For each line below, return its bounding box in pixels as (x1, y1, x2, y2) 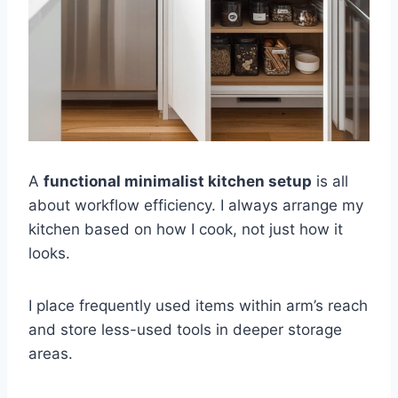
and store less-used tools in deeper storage (28, 320, 342, 338)
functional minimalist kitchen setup (44, 171, 312, 190)
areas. (28, 344, 73, 362)
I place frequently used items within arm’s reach (28, 296, 368, 314)
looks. (28, 243, 70, 262)
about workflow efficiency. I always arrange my (28, 195, 363, 214)
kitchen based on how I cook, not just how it (28, 219, 343, 238)
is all (312, 171, 348, 190)
